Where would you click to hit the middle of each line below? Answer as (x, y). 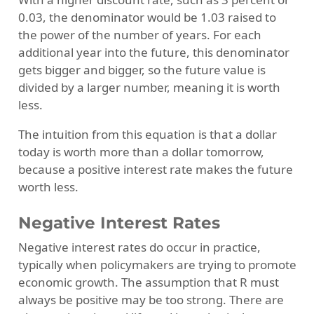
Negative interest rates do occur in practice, (139, 247)
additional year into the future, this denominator (153, 53)
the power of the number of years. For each (139, 35)
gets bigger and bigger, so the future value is (142, 70)
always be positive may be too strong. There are (151, 300)
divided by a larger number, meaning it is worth (149, 88)
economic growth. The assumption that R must (148, 282)
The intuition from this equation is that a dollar (147, 135)
